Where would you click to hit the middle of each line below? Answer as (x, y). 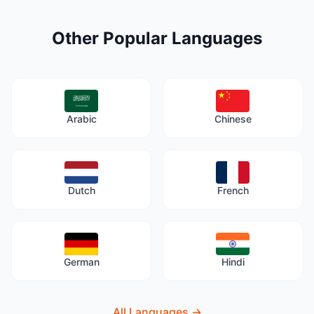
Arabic (81, 119)
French (233, 191)
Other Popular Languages (157, 39)
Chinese (233, 119)
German (81, 262)
